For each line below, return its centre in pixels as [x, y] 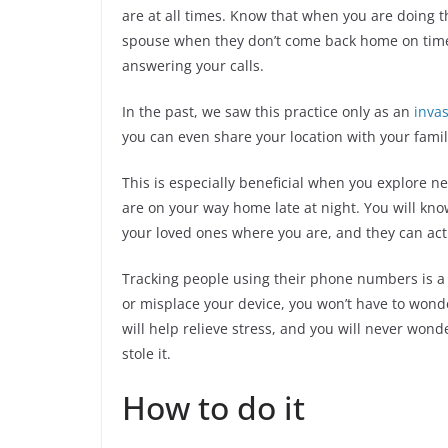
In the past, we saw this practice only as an [268, 111]
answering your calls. [193, 65]
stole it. [146, 353]
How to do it [213, 407]
